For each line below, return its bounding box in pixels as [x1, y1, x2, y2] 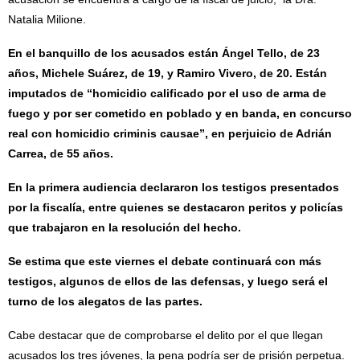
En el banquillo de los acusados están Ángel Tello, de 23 [8, 46, 320, 59]
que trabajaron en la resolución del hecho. [8, 220, 241, 234]
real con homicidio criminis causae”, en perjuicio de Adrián [8, 126, 332, 140]
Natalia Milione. [8, 12, 86, 26]
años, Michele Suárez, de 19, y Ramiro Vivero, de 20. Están [8, 66, 327, 80]
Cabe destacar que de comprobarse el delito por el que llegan [8, 328, 323, 342]
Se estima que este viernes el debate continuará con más [8, 254, 321, 268]
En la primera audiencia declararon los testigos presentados [8, 180, 339, 194]
